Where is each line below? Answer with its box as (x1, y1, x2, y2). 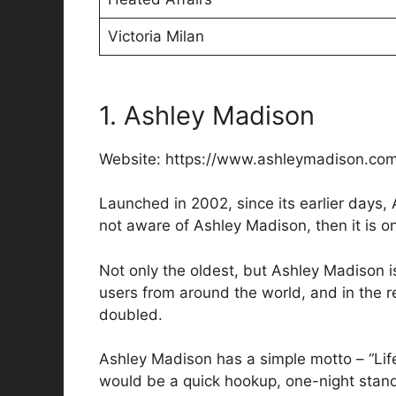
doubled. (99, 305, 163, 324)
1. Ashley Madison (99, 99, 315, 131)
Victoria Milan (107, 27, 204, 45)
